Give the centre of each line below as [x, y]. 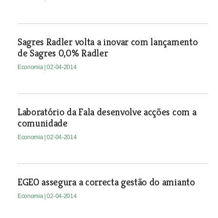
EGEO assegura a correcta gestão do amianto [106, 182]
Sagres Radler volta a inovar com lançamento [108, 42]
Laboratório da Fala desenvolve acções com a [107, 112]
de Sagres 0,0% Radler [63, 54]
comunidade [42, 124]
